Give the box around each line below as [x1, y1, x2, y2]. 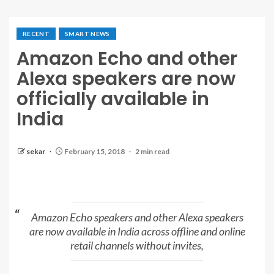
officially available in [17, 86, 209, 113]
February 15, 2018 [63, 147, 126, 157]
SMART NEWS [65, 30, 110, 38]
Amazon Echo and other [17, 46, 237, 72]
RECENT [23, 30, 50, 38]
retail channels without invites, [70, 238, 204, 252]
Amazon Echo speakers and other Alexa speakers [31, 210, 243, 224]
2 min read [135, 147, 169, 157]
